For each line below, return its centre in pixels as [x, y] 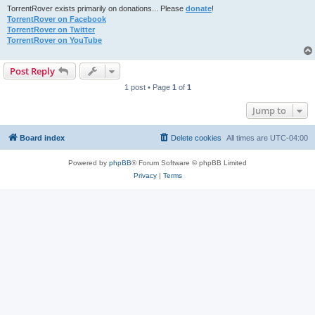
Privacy [145, 176]
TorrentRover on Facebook [57, 19]
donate [199, 9]
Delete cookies [196, 138]
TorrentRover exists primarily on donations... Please [96, 9]
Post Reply [32, 71]
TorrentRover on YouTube [54, 40]
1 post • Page [148, 88]
